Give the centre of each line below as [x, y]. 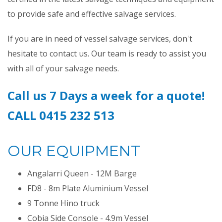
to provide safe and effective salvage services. [92, 14]
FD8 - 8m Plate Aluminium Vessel [88, 188]
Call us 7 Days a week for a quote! [106, 95]
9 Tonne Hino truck [63, 203]
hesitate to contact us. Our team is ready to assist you [107, 54]
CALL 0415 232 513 [61, 115]
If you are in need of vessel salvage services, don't [100, 39]
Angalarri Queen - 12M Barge [82, 173]
